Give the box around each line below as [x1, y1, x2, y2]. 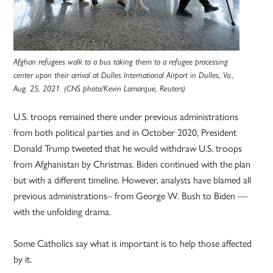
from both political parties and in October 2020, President [13, 125, 237, 140]
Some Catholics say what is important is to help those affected [13, 236, 252, 250]
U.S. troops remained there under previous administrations [13, 109, 239, 124]
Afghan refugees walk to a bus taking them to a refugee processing [13, 57, 229, 67]
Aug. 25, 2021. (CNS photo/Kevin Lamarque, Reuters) [13, 83, 186, 94]
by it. [13, 252, 37, 266]
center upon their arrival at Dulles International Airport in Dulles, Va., [13, 70, 235, 80]
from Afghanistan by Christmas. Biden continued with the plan [13, 157, 251, 171]
